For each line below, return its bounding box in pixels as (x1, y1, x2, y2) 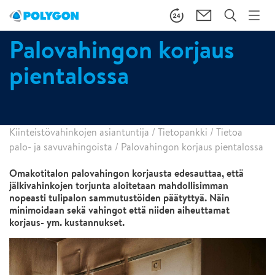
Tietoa (216, 126, 242, 139)
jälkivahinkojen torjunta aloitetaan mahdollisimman (9, 179, 228, 192)
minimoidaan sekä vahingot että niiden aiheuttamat (9, 203, 230, 217)
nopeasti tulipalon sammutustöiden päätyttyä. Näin (9, 191, 230, 204)
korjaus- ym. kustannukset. (9, 215, 125, 229)
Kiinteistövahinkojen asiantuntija (9, 126, 149, 139)
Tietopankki (158, 126, 207, 139)
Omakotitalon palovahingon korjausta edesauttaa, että (9, 166, 244, 180)
